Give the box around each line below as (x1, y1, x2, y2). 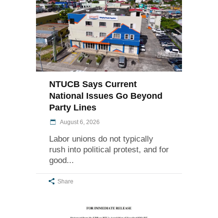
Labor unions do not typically (49, 134, 153, 144)
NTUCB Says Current (49, 79, 137, 89)
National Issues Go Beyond (49, 91, 163, 101)
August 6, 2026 (59, 118, 100, 126)
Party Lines (49, 102, 96, 112)
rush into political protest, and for (49, 145, 169, 154)
